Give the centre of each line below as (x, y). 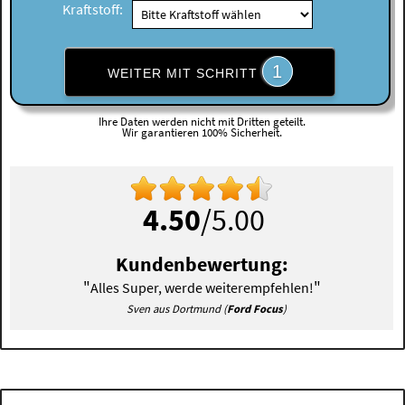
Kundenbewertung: (202, 265)
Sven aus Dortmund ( (176, 309)
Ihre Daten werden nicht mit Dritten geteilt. (202, 122)
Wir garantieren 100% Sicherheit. (202, 133)
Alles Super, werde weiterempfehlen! (202, 288)
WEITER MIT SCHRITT (184, 73)
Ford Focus (254, 309)
